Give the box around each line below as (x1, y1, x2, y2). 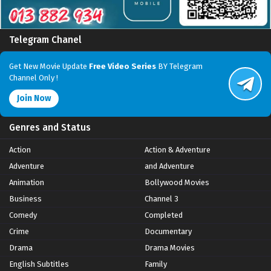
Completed (145, 210, 183, 220)
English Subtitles (9, 259, 69, 269)
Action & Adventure (145, 145, 211, 154)
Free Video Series (87, 61, 156, 71)
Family (145, 259, 167, 269)
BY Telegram (156, 61, 203, 71)
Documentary (145, 226, 192, 236)
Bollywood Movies (145, 177, 209, 187)
